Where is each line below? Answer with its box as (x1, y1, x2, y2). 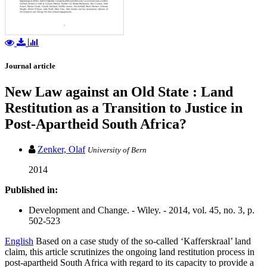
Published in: (5, 185, 58, 195)
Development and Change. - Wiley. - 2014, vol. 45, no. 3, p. (29, 205, 254, 216)
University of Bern (88, 145, 147, 155)
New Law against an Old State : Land (5, 84, 233, 100)
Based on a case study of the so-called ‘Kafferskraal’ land (36, 236, 251, 247)
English (5, 236, 33, 247)
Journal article (5, 61, 55, 71)
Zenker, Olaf (38, 144, 85, 155)
